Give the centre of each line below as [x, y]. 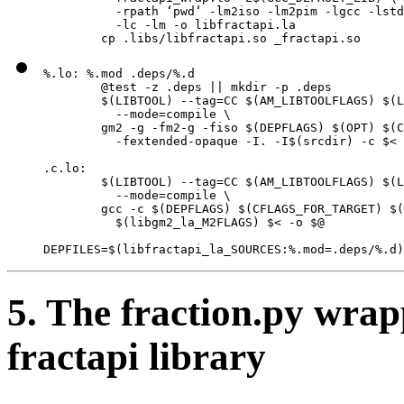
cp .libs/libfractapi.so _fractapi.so [202, 39]
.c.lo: [65, 169]
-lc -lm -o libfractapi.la [170, 25]
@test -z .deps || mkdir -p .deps [188, 87]
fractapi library [137, 357]
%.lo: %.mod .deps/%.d [119, 74]
